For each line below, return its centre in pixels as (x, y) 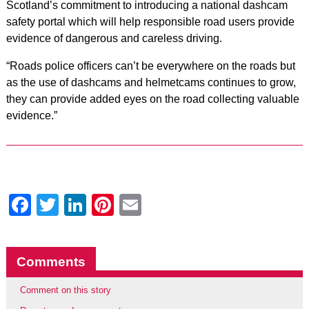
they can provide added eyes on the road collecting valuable (152, 99)
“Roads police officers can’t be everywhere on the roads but (150, 66)
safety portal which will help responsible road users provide (150, 21)
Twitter (91, 205)
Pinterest (157, 205)
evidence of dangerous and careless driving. (115, 38)
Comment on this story (65, 290)
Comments (51, 261)
